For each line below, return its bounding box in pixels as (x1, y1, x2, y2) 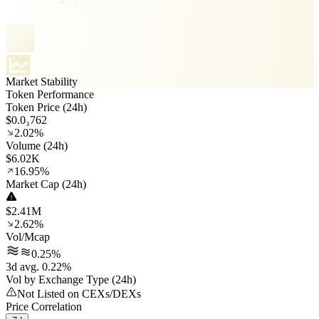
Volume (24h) (6, 140, 68, 152)
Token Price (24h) (6, 101, 87, 114)
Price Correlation (6, 300, 82, 313)
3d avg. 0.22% (6, 261, 71, 273)
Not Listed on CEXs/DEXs (17, 288, 141, 300)
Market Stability (6, 75, 78, 88)
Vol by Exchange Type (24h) (6, 273, 136, 286)
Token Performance (6, 88, 94, 101)
